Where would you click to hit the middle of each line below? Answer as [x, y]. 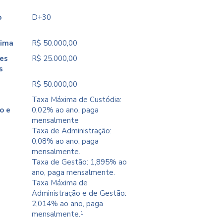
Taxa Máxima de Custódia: [77, 100]
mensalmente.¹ [58, 214]
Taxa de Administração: [72, 131]
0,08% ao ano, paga [65, 141]
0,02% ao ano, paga [65, 110]
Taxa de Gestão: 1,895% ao [80, 162]
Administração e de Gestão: [79, 193]
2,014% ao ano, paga [68, 204]
